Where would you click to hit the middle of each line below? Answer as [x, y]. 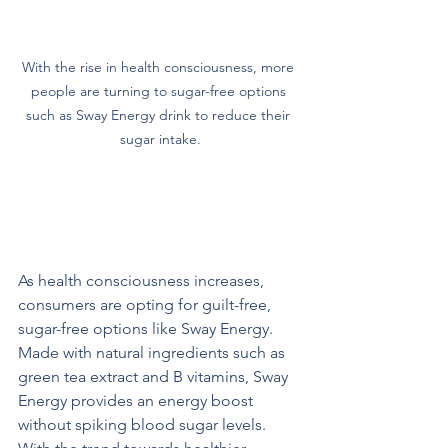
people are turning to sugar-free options [160, 91]
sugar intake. [160, 139]
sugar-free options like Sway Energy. [147, 329]
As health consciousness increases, [143, 281]
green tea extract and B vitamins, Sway [155, 377]
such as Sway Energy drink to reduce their [160, 115]
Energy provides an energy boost [137, 401]
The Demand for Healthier [120, 228]
